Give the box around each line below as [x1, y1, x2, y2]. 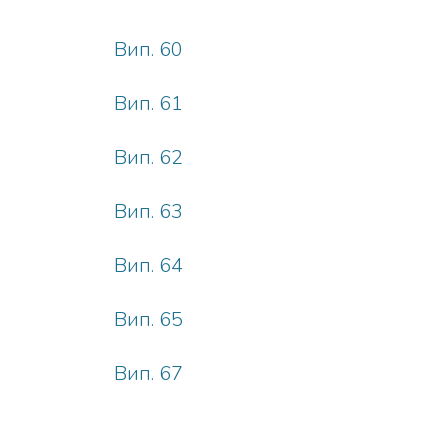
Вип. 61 [114, 90, 183, 117]
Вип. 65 [114, 306, 183, 333]
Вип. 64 [114, 252, 183, 279]
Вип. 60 [114, 36, 183, 63]
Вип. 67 [114, 360, 183, 387]
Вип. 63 [114, 198, 183, 225]
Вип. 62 [114, 144, 183, 171]
